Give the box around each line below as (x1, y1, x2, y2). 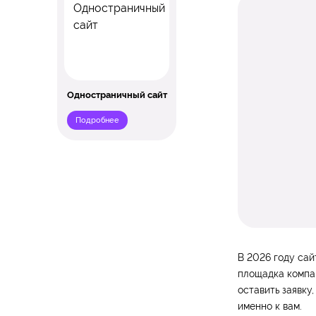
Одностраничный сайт (66, 90, 167, 101)
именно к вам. (237, 300, 302, 312)
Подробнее (75, 114, 119, 125)
